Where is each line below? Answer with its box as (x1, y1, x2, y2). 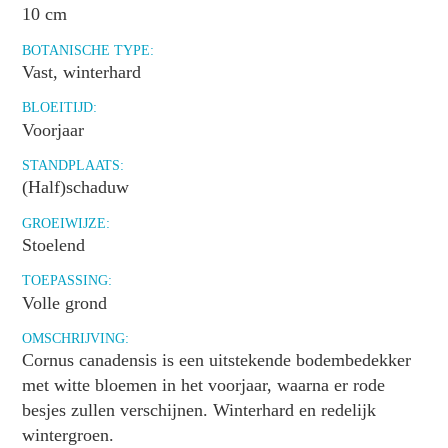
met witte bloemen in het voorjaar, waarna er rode (22, 375, 386, 396)
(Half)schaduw (22, 177, 130, 198)
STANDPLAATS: (22, 157, 125, 174)
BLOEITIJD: (22, 99, 98, 116)
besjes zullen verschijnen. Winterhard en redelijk (22, 400, 377, 421)
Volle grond (22, 292, 108, 313)
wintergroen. (22, 425, 115, 446)
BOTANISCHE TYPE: (22, 41, 155, 58)
